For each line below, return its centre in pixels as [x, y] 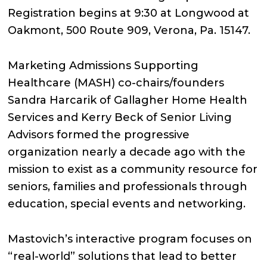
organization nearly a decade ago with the [127, 152]
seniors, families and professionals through [128, 187]
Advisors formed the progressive [99, 135]
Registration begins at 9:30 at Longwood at [129, 13]
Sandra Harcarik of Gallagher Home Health [128, 100]
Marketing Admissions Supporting [103, 66]
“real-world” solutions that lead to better [122, 256]
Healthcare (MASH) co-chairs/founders [116, 83]
